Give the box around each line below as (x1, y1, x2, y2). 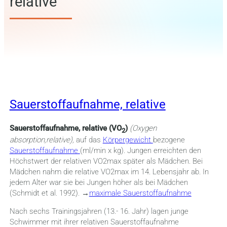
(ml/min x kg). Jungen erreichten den (80, 146, 201, 156)
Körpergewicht (102, 135, 153, 145)
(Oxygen (129, 124, 157, 133)
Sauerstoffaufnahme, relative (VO (9, 124, 122, 133)
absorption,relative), (9, 135, 76, 145)
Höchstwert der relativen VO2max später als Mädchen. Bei (9, 157, 203, 166)
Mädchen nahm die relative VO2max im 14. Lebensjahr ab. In (9, 167, 209, 177)
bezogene (153, 135, 185, 145)
